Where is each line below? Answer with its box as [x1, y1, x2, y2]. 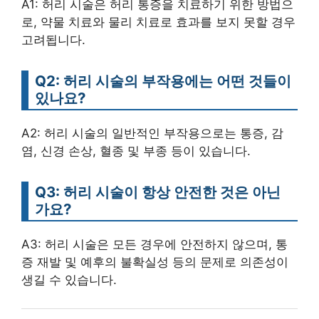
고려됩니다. [21, 33, 85, 47]
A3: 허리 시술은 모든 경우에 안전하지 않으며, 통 [21, 237, 288, 251]
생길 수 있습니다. [21, 273, 117, 287]
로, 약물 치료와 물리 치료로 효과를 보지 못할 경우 [21, 15, 296, 29]
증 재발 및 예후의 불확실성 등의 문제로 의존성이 [21, 255, 288, 269]
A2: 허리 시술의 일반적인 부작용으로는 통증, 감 [21, 126, 283, 140]
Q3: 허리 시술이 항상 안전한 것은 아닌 [35, 183, 281, 201]
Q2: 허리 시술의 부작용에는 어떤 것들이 [35, 72, 291, 90]
